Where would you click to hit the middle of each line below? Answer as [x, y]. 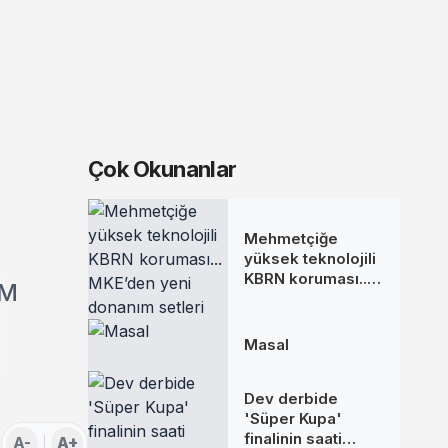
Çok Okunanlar [162, 169]
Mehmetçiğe [291, 238]
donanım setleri [302, 318]
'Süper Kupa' [293, 418]
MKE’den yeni [294, 298]
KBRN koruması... [307, 278]
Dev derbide [291, 398]
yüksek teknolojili [310, 258]
